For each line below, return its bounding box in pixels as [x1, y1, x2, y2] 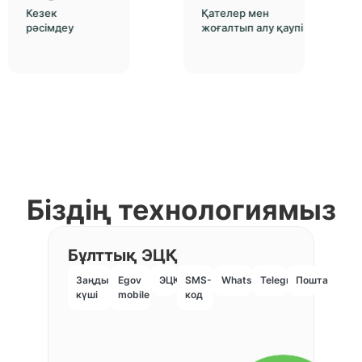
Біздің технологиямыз [26, 193, 336, 227]
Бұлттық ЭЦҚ [68, 246, 178, 266]
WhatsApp [221, 274, 272, 287]
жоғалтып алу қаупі [200, 21, 303, 35]
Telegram [259, 274, 305, 287]
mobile [117, 288, 149, 301]
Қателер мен [200, 6, 269, 20]
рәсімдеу [26, 21, 74, 35]
